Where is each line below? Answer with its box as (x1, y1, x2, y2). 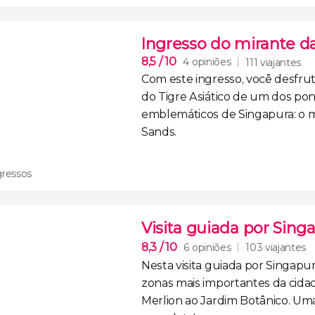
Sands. (141, 125, 177, 139)
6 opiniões (184, 240, 231, 254)
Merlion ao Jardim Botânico (141, 294, 288, 307)
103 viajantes (245, 241, 307, 254)
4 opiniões (183, 56, 231, 68)
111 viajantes (245, 56, 302, 69)
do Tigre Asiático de (141, 90, 250, 103)
